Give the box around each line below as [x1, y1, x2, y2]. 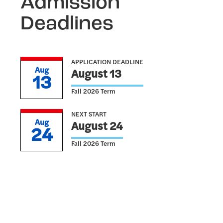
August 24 [71, 121, 123, 133]
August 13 [71, 69, 121, 81]
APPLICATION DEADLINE [71, 59, 143, 66]
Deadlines [20, 14, 113, 34]
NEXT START [71, 111, 107, 118]
